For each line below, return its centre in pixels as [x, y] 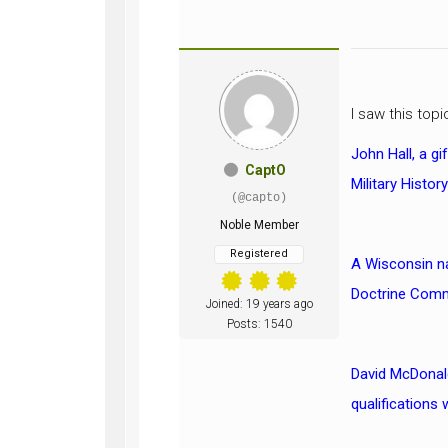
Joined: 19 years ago [259, 304]
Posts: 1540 [259, 324]
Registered [259, 253]
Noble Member [259, 225]
